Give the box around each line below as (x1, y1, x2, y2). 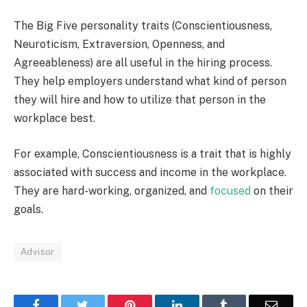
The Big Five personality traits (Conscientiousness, (14, 19, 272, 33)
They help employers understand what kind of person (14, 75, 286, 88)
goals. (14, 203, 43, 217)
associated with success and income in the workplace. (14, 166, 286, 180)
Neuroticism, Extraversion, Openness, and (14, 38, 225, 51)
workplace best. (14, 112, 95, 125)
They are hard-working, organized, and (14, 184, 210, 198)
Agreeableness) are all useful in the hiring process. (14, 56, 272, 70)
